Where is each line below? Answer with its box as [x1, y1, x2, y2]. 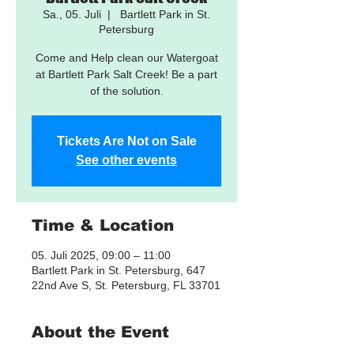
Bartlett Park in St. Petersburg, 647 [32, 264, 205, 277]
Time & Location [32, 217, 174, 234]
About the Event [32, 323, 169, 341]
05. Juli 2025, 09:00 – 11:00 [32, 249, 171, 262]
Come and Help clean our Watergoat [35, 51, 218, 64]
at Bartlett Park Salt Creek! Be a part [36, 68, 217, 81]
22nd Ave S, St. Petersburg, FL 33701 [32, 279, 220, 292]
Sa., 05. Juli [43, 8, 101, 21]
